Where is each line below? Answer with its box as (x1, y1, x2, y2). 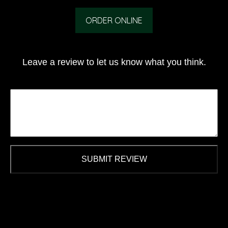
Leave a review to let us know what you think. (22, 57, 206, 67)
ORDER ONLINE (85, 15, 142, 25)
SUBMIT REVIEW (81, 155, 147, 163)
